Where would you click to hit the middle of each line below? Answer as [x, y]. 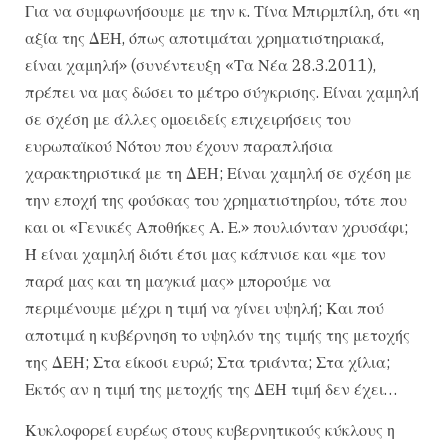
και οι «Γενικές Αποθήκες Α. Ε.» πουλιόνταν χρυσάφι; [216, 227]
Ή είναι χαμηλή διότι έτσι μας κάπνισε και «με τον [205, 254]
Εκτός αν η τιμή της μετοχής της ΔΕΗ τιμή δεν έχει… [211, 389]
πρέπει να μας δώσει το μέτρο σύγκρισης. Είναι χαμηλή [222, 92]
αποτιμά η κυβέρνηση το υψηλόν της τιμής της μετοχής [217, 335]
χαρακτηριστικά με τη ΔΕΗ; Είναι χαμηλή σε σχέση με [218, 173]
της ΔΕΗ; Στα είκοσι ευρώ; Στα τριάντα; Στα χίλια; [207, 362]
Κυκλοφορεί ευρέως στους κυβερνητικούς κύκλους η [210, 430]
